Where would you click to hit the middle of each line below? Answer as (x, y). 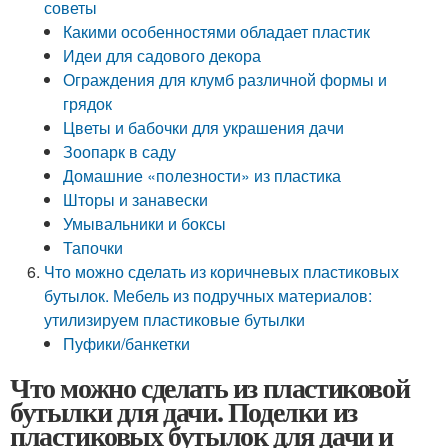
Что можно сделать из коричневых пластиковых (222, 271)
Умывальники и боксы (145, 223)
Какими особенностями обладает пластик (217, 31)
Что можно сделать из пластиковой (210, 387)
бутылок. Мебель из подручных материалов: (208, 295)
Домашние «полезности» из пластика (202, 175)
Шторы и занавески (136, 199)
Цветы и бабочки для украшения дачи (204, 127)
